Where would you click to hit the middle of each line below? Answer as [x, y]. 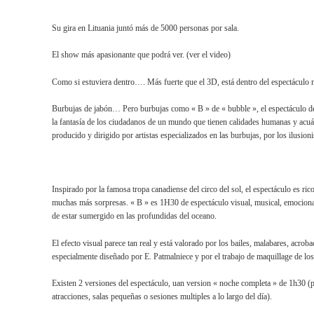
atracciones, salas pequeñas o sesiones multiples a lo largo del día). [162, 297]
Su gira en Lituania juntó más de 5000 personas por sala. [146, 28]
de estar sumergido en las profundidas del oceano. [135, 216]
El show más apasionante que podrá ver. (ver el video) [142, 55]
